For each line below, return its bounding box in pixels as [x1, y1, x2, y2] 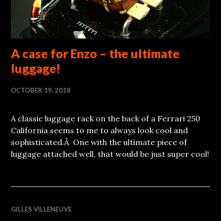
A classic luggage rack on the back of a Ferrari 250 [11, 113, 201, 123]
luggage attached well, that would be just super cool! [11, 148, 210, 159]
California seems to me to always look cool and [11, 125, 188, 135]
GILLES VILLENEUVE [11, 205, 72, 213]
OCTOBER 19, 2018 [11, 86, 71, 94]
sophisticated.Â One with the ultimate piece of [11, 137, 187, 147]
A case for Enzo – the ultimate [11, 45, 180, 61]
